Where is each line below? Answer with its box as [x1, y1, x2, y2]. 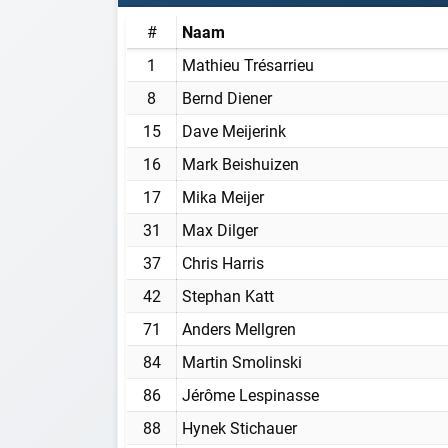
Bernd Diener [182, 86, 272, 108]
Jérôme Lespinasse [182, 383, 319, 405]
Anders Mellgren [182, 317, 296, 339]
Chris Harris [182, 251, 264, 273]
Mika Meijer [182, 185, 264, 207]
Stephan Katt [182, 284, 274, 306]
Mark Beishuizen [182, 152, 299, 174]
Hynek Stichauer [182, 416, 297, 438]
